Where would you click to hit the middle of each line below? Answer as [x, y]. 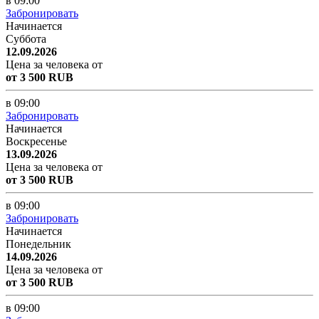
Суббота [26, 38]
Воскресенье [36, 141]
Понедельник [38, 244]
